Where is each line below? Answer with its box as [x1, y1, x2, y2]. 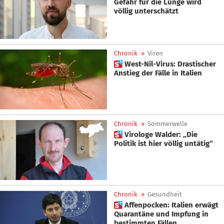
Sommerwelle [147, 120, 187, 127]
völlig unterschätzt [114, 6, 178, 16]
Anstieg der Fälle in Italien [114, 68, 202, 77]
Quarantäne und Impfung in [114, 209, 208, 219]
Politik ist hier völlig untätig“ [114, 139, 213, 148]
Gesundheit [147, 190, 182, 198]
